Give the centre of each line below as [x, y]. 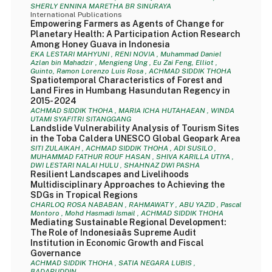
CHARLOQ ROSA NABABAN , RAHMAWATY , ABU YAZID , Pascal [136, 205]
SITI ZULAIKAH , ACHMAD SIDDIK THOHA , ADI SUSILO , [123, 148]
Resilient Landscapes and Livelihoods [109, 174]
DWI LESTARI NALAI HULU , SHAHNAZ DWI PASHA [115, 165]
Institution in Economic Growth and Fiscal [117, 243]
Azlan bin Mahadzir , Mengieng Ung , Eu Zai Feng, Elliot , [124, 63]
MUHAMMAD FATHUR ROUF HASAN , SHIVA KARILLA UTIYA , [132, 157]
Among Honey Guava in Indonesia [100, 44]
